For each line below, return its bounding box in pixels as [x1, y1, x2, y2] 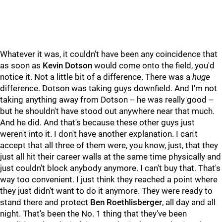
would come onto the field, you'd [92, 60, 215, 70]
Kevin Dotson [43, 60, 92, 70]
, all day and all [162, 197, 216, 207]
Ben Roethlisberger [90, 197, 162, 207]
